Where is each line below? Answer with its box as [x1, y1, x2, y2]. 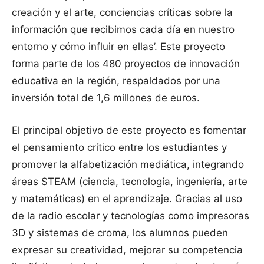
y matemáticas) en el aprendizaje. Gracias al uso [12, 192, 242, 204]
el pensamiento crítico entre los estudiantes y [12, 141, 227, 153]
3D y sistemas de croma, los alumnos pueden [12, 226, 228, 239]
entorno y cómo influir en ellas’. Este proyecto [12, 40, 225, 52]
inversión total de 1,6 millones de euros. [12, 91, 200, 104]
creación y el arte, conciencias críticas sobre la [12, 6, 233, 18]
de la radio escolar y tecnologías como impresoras [12, 209, 249, 222]
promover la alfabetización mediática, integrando [12, 158, 244, 170]
